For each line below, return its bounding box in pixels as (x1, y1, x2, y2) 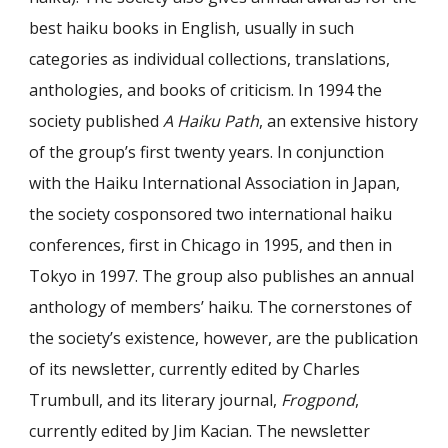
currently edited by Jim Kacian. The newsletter (29, 419, 371, 442)
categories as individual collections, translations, (29, 47, 391, 70)
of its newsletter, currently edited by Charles (29, 357, 361, 380)
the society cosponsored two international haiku (29, 202, 393, 225)
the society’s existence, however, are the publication (29, 326, 419, 349)
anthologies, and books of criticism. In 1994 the (29, 78, 383, 101)
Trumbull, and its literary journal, (29, 388, 282, 411)
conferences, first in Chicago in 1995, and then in (29, 233, 393, 256)
